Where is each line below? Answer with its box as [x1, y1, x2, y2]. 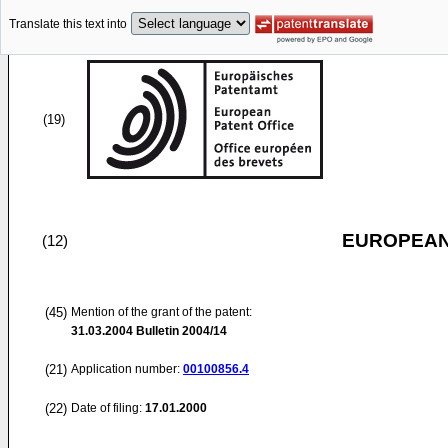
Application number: [71, 362, 183, 376]
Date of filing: [71, 401, 142, 415]
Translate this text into [9, 17, 127, 32]
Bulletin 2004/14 [133, 324, 227, 338]
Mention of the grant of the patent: [71, 305, 252, 319]
